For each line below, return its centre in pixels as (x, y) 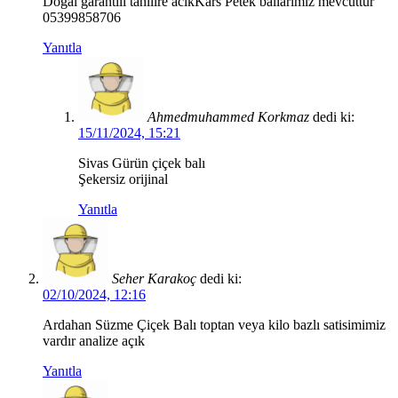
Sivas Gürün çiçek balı (142, 163)
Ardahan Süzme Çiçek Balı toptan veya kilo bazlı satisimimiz (214, 325)
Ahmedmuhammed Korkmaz (228, 117)
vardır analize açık (94, 341)
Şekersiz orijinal (123, 179)
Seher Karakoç (154, 279)
